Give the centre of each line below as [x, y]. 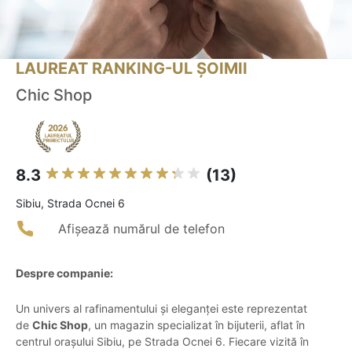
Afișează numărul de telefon [141, 229]
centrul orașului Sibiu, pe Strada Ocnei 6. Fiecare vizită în [162, 342]
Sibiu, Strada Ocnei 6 [70, 203]
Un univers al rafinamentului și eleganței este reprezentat [161, 309]
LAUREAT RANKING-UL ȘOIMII [132, 69]
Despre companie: [64, 273]
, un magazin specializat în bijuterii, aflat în [196, 325]
